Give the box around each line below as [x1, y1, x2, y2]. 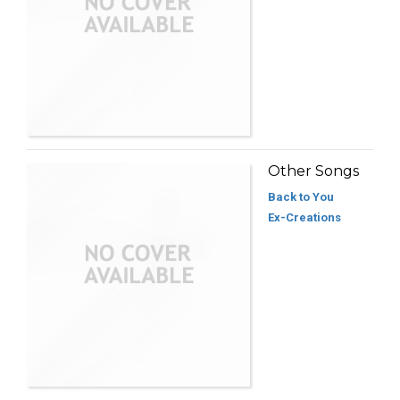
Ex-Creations [268, 211, 341, 225]
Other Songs [268, 162, 359, 180]
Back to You [268, 190, 334, 204]
